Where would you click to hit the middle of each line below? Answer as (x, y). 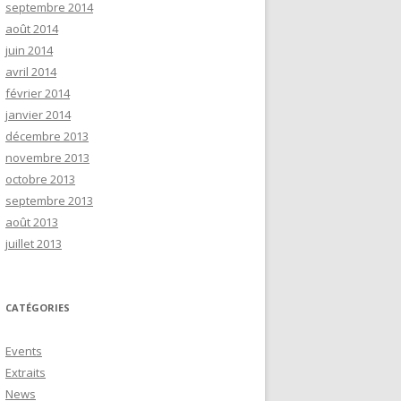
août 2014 (32, 29)
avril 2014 (31, 72)
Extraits (26, 372)
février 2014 (38, 93)
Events (24, 351)
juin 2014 (29, 50)
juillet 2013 (34, 243)
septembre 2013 (49, 200)
